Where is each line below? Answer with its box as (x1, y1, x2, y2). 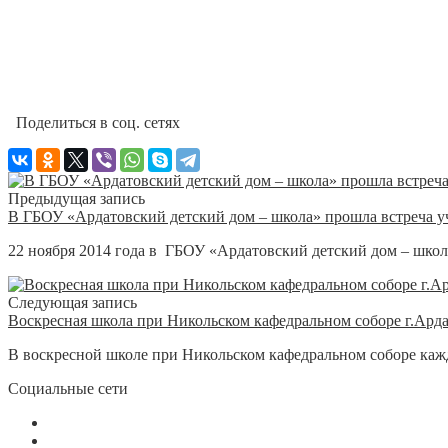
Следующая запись (8, 293, 137, 311)
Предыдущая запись (8, 189, 145, 207)
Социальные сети (8, 379, 128, 397)
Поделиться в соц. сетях (8, 113, 180, 131)
